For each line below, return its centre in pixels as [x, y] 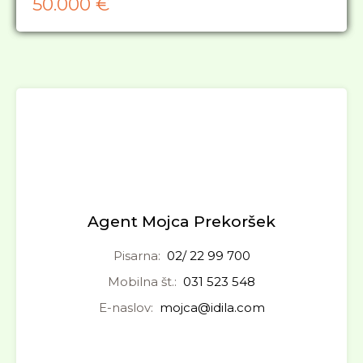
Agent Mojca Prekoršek [181, 222]
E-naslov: [127, 307]
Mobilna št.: [144, 282]
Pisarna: [138, 256]
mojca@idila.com [212, 307]
